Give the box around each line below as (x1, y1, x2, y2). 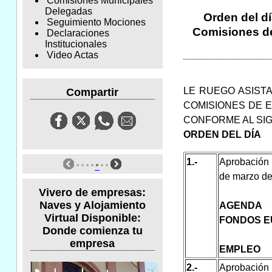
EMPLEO (219, 243, 260, 254)
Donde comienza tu (42, 224, 143, 237)
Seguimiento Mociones (46, 17, 146, 28)
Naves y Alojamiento (39, 199, 146, 211)
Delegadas (44, 6, 92, 17)
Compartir (66, 86, 119, 98)
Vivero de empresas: (39, 186, 146, 199)
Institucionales (44, 39, 107, 50)
